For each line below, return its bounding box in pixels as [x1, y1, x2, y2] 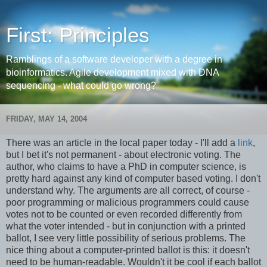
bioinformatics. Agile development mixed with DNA [6, 67, 219, 77]
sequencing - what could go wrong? [6, 80, 156, 91]
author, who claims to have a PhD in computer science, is [6, 162, 246, 172]
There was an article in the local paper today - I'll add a [6, 138, 238, 148]
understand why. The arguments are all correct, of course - [6, 185, 250, 196]
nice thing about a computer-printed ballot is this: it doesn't [6, 245, 250, 256]
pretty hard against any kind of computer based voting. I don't [6, 173, 260, 184]
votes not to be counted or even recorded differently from [6, 209, 242, 220]
